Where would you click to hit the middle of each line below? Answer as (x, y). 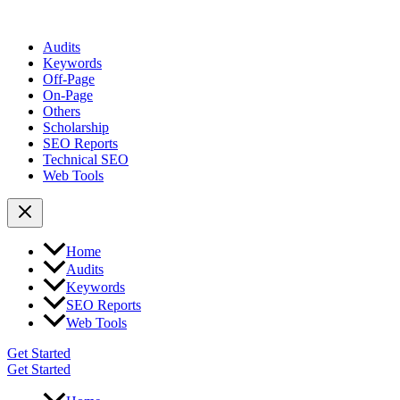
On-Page (68, 96)
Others (62, 112)
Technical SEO (86, 160)
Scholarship (76, 128)
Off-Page (69, 79)
